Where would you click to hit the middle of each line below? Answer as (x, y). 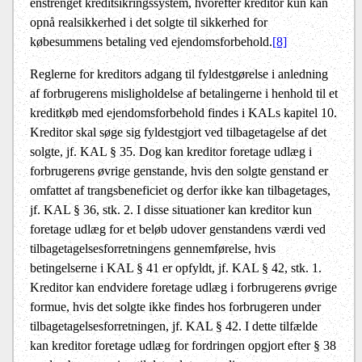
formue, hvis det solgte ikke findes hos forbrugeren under (175, 307)
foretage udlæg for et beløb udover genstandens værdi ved (178, 229)
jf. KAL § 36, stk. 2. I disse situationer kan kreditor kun (171, 210)
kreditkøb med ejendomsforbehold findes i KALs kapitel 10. (183, 113)
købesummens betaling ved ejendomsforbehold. (151, 42)
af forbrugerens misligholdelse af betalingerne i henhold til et (184, 94)
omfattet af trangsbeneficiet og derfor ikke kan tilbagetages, (180, 191)
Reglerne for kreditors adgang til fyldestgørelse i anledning (179, 74)
